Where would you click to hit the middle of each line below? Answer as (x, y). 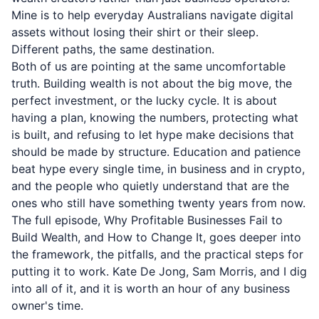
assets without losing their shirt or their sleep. (135, 32)
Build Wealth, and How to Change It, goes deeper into (156, 237)
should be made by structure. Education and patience (156, 152)
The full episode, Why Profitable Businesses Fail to (147, 220)
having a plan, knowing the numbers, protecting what (155, 117)
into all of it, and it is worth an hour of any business (151, 288)
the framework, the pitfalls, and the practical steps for (157, 254)
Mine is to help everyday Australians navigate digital (152, 15)
